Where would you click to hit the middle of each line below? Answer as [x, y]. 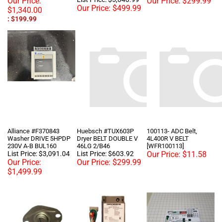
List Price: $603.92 [105, 138]
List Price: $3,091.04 [39, 138]
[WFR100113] [165, 131]
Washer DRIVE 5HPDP [39, 123]
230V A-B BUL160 [32, 131]
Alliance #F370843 [33, 116]
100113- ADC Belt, [172, 116]
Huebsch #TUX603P [105, 116]
